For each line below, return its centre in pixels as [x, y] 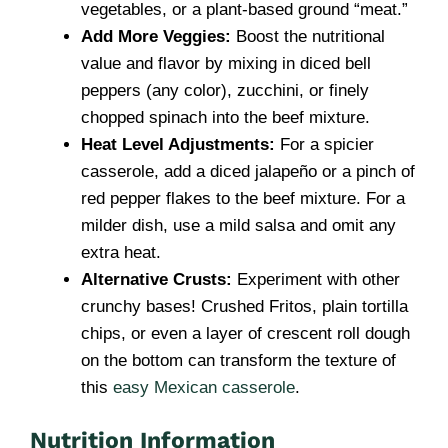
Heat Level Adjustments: [178, 144]
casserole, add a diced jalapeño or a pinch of [248, 171]
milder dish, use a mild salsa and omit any [238, 225]
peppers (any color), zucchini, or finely [225, 90]
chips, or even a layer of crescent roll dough [245, 333]
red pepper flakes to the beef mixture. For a [243, 198]
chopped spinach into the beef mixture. [225, 117]
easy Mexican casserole [204, 387]
